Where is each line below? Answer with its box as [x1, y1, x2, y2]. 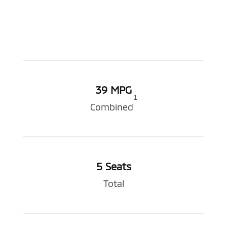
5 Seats [96, 160, 131, 172]
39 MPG [95, 83, 132, 96]
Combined [90, 101, 133, 112]
